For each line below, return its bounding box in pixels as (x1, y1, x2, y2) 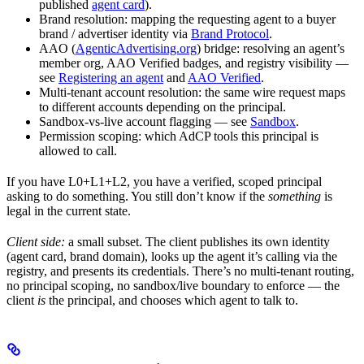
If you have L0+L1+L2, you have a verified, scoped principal (6, 175, 322, 188)
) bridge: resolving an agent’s (197, 41, 344, 55)
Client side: (6, 235, 65, 249)
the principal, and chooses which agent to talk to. (45, 293, 298, 307)
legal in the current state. (6, 204, 131, 218)
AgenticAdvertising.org (76, 41, 197, 55)
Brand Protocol (191, 27, 269, 41)
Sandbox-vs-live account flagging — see (39, 115, 250, 128)
